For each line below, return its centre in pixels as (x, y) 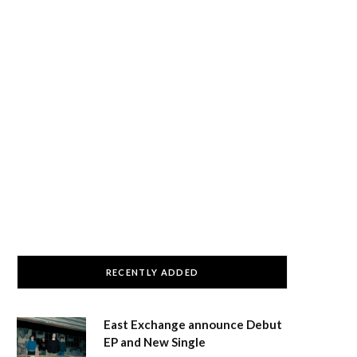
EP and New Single (155, 342)
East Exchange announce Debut (193, 324)
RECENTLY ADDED (152, 272)
